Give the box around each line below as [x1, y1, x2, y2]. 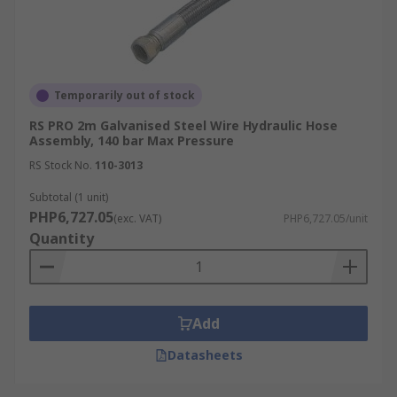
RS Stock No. [29, 158, 92, 173]
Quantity [29, 229, 94, 248]
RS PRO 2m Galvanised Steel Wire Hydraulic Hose [29, 117, 338, 134]
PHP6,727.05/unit [284, 211, 368, 226]
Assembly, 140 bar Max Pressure [29, 132, 234, 149]
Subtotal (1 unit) [29, 190, 108, 205]
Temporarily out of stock [54, 88, 195, 103]
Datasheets [167, 346, 243, 363]
